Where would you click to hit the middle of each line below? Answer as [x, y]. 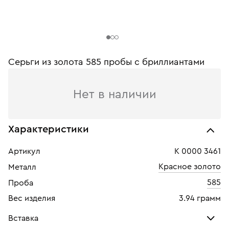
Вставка [23, 218]
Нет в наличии [114, 95]
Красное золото [190, 167]
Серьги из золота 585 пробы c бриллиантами [106, 62]
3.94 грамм [200, 198]
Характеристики [49, 129]
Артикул [24, 151]
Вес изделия [32, 198]
